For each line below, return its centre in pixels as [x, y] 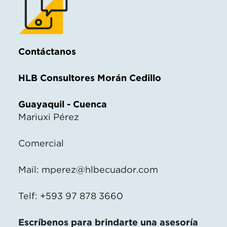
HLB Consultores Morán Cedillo [90, 78]
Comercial [41, 143]
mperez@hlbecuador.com [100, 169]
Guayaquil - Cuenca [63, 104]
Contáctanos [47, 51]
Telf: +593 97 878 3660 [71, 196]
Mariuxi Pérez [49, 117]
